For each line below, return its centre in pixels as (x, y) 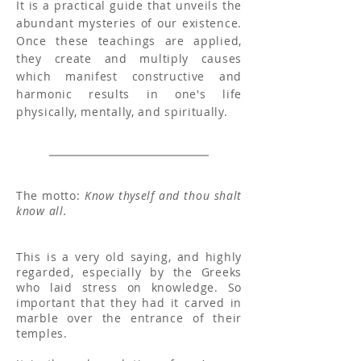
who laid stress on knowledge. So (129, 287)
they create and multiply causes (129, 58)
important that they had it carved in (129, 303)
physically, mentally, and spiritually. (122, 112)
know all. (42, 211)
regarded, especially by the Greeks (129, 272)
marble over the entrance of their (129, 318)
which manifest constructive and (129, 76)
